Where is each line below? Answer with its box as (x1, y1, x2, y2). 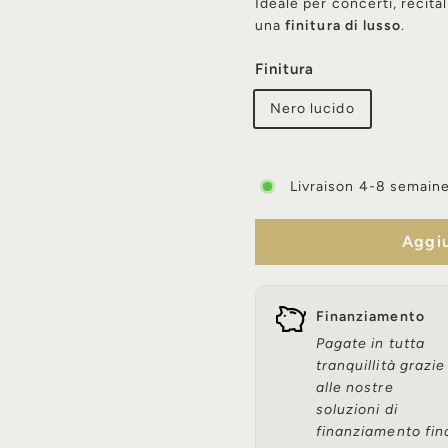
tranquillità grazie (316, 357, 445, 375)
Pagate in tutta (316, 335, 425, 353)
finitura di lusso (285, 17, 402, 35)
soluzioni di (316, 401, 398, 419)
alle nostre (316, 379, 394, 397)
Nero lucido (270, 100, 355, 118)
